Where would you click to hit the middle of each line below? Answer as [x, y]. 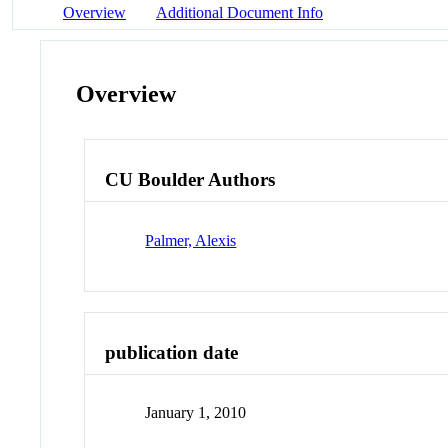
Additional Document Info [239, 12]
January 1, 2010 [196, 413]
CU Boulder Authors [190, 180]
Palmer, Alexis [191, 240]
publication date [172, 352]
